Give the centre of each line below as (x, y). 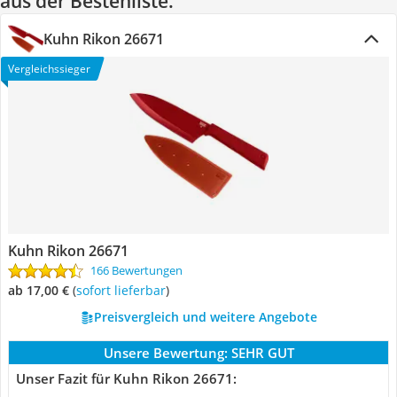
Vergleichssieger (49, 69)
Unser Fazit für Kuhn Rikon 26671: (126, 378)
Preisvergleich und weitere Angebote (205, 317)
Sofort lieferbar (124, 290)
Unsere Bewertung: (165, 353)
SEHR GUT (262, 353)
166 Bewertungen (136, 270)
